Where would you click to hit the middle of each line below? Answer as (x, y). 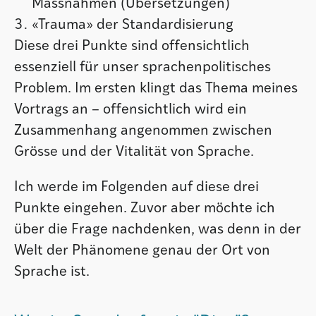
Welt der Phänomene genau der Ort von (142, 251)
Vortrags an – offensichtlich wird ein (130, 110)
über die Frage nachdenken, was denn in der (158, 230)
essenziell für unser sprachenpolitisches (142, 68)
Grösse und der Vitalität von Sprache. (134, 153)
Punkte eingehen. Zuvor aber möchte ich (145, 209)
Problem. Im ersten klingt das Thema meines (156, 89)
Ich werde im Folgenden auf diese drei (136, 188)
